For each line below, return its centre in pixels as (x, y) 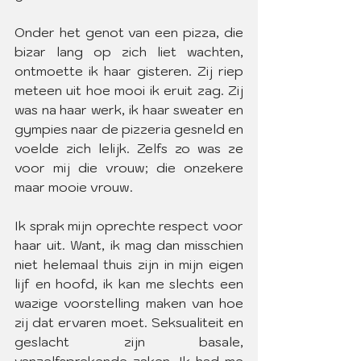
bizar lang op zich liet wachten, (129, 52)
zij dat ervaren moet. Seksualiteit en (129, 322)
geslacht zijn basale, (129, 342)
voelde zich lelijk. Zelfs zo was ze (129, 148)
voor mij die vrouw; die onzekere (129, 168)
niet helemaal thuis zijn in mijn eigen (129, 264)
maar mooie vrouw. (74, 187)
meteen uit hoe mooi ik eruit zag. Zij (129, 90)
